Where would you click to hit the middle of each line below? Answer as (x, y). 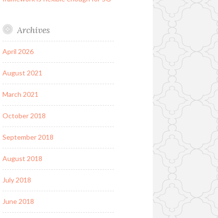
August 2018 (22, 159)
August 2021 (22, 73)
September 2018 (28, 137)
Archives (33, 30)
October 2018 (24, 116)
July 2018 (17, 180)
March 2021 (20, 94)
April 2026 (18, 52)
